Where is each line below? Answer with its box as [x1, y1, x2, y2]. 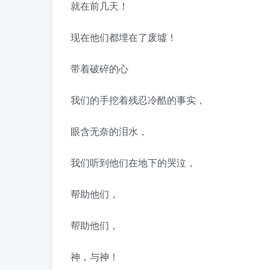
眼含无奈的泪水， [71, 124, 148, 138]
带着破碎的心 [71, 61, 128, 75]
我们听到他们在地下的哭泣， [71, 155, 196, 169]
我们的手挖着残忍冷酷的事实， [71, 93, 206, 107]
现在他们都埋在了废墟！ [71, 30, 177, 44]
